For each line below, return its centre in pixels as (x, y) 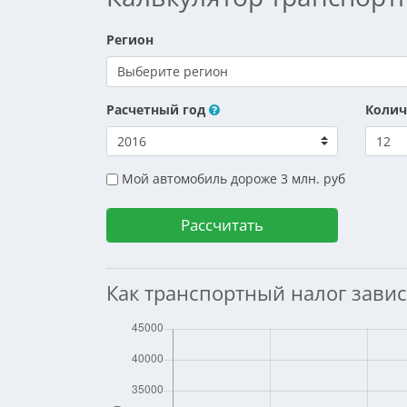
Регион (130, 40)
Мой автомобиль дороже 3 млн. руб (234, 179)
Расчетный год (156, 109)
